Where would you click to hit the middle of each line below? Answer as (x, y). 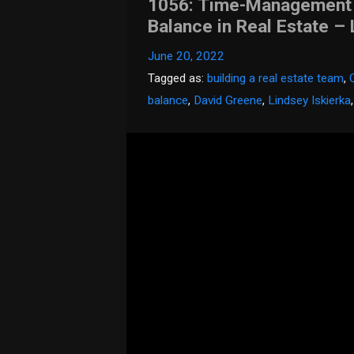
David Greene (228, 101)
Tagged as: (178, 79)
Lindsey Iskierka (310, 101)
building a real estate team (276, 79)
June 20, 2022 (186, 56)
